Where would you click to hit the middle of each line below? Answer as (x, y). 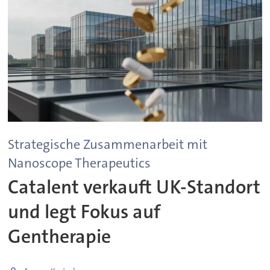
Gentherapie (60, 237)
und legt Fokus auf (84, 212)
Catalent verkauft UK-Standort (134, 187)
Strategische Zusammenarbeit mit (108, 144)
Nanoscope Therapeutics (80, 163)
